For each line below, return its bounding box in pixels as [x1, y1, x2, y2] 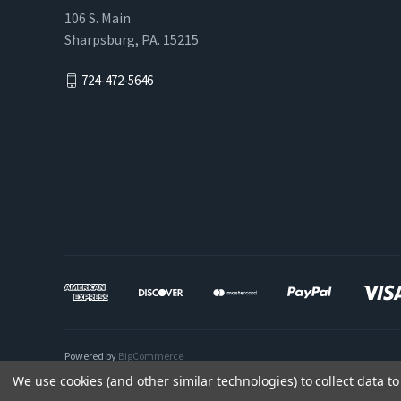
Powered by [64, 349, 118, 363]
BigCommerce [118, 349, 183, 363]
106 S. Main [64, 9, 131, 27]
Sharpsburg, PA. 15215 [64, 30, 199, 48]
